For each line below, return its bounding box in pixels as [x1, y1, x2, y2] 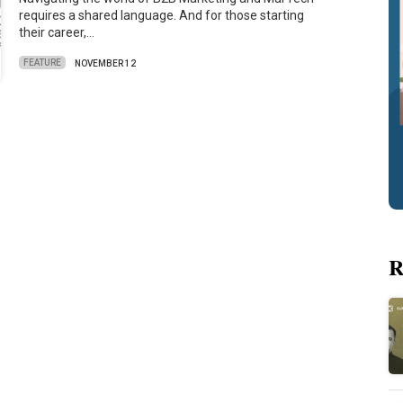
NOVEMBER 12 [75, 58, 137, 68]
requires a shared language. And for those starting [19, 8, 305, 23]
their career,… [19, 25, 95, 40]
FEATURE [23, 58, 62, 68]
